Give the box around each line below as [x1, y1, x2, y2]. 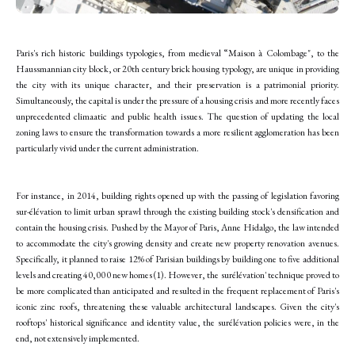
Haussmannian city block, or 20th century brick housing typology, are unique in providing [16, 62, 339, 75]
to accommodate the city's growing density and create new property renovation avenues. [16, 236, 339, 250]
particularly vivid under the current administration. [16, 141, 199, 155]
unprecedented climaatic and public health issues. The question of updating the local [16, 109, 339, 123]
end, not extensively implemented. [16, 331, 139, 345]
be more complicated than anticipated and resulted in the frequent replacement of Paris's [16, 284, 339, 297]
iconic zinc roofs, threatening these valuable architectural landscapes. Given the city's [16, 300, 339, 313]
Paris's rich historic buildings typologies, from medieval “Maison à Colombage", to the [16, 46, 339, 59]
